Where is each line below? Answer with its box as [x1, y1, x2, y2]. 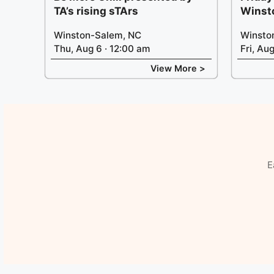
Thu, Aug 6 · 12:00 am [54, 42, 150, 54]
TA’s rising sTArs [54, 4, 138, 17]
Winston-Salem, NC [54, 29, 141, 41]
